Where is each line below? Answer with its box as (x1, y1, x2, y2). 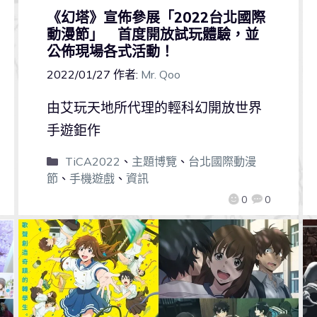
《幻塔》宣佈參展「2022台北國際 (46, 8, 265, 26)
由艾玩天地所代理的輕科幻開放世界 (46, 98, 262, 116)
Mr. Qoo (140, 67, 180, 81)
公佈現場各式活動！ (46, 42, 174, 60)
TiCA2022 (64, 154, 120, 168)
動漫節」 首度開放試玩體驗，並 (46, 25, 259, 43)
